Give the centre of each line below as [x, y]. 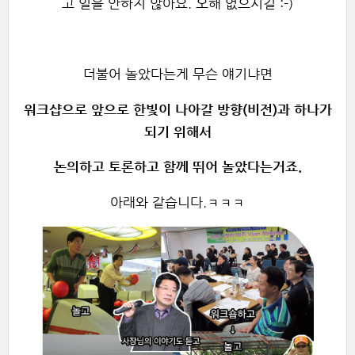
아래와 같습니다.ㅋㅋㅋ [177, 203]
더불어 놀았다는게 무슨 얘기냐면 [177, 74]
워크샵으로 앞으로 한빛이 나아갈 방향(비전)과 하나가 [177, 109]
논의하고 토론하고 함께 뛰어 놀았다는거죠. [177, 167]
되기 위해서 [177, 132]
